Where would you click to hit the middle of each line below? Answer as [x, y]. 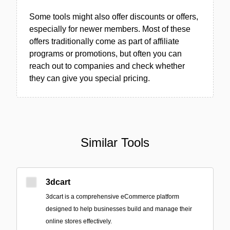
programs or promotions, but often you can [106, 54]
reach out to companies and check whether [107, 66]
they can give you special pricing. [90, 78]
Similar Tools [115, 142]
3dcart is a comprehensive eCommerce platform [112, 197]
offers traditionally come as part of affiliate [104, 41]
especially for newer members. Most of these [110, 29]
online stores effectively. [79, 221]
